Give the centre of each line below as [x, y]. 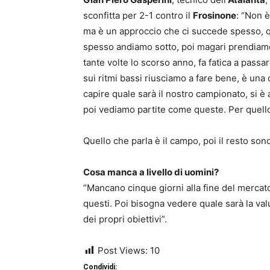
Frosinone [215, 15]
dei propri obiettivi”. [125, 219]
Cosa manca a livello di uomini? [151, 172]
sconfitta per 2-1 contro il [138, 15]
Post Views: [123, 250]
